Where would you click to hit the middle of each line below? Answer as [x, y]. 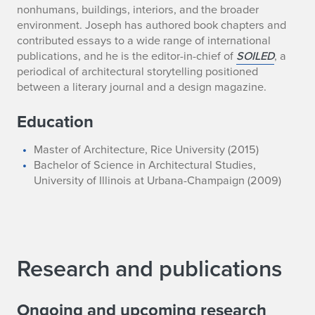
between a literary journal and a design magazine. [142, 87]
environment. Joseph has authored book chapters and [152, 25]
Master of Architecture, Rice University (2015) [147, 149]
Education [55, 122]
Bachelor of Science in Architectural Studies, [145, 165]
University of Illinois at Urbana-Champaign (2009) [158, 180]
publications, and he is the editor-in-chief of [127, 56]
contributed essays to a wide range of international [144, 40]
